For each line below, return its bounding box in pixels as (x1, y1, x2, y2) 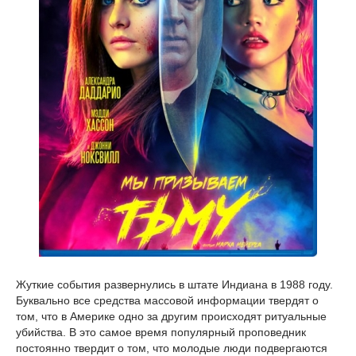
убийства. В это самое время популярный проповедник (16, 326, 306, 339)
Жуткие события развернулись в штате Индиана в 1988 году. (16, 278, 333, 291)
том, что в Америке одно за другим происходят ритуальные (16, 310, 327, 323)
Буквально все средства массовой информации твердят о (16, 294, 319, 307)
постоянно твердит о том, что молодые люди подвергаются (16, 342, 327, 354)
